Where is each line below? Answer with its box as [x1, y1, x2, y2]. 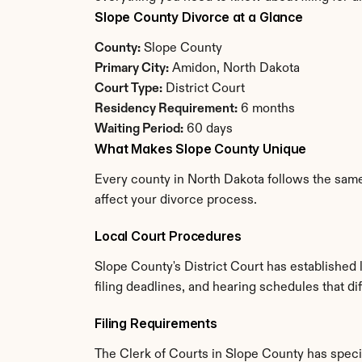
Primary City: [95, 62, 169, 75]
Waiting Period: [95, 123, 183, 136]
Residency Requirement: [95, 103, 238, 116]
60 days [183, 123, 233, 136]
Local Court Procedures [95, 228, 242, 244]
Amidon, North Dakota [169, 62, 300, 75]
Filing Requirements [95, 315, 217, 331]
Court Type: [95, 82, 162, 95]
